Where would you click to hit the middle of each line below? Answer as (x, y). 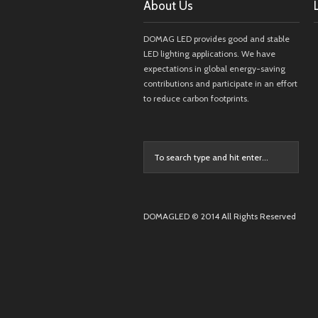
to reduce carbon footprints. (196, 98)
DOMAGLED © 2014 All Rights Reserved (220, 216)
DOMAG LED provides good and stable (216, 39)
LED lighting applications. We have (209, 54)
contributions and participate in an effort (220, 83)
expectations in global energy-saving (214, 68)
